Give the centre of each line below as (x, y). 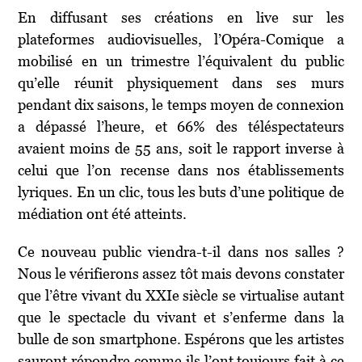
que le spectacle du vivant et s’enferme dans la (181, 317)
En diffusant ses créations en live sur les (181, 17)
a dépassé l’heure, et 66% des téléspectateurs (181, 126)
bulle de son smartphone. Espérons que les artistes (181, 339)
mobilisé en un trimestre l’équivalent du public (181, 61)
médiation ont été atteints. (103, 213)
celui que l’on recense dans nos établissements (181, 170)
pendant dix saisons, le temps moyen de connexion (181, 104)
